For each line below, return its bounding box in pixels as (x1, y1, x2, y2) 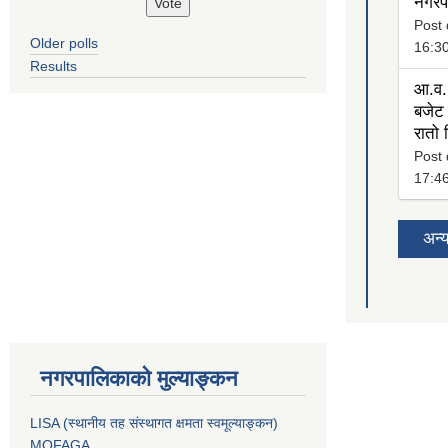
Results (30, 57, 77, 74)
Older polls (30, 34, 98, 51)
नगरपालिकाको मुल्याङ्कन (40, 366, 238, 392)
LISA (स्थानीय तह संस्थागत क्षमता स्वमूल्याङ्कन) (30, 415, 278, 432)
